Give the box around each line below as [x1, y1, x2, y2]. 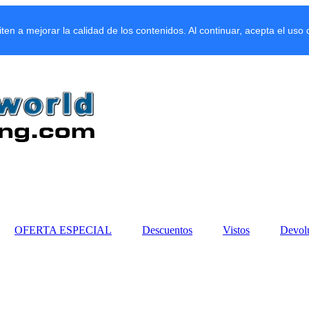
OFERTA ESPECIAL [14, 223, 112, 236]
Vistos [223, 223, 250, 236]
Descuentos [142, 223, 192, 236]
